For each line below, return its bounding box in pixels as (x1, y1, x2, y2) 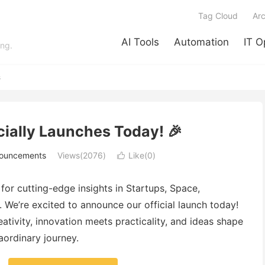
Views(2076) (57, 150, 106, 160)
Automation (174, 36, 229, 48)
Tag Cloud (198, 11, 238, 21)
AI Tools (121, 36, 159, 48)
